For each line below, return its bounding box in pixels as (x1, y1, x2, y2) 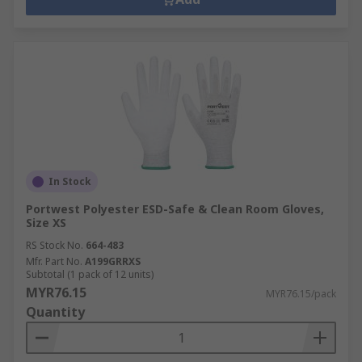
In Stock (48, 175, 91, 188)
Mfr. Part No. (26, 255, 82, 268)
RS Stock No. (26, 238, 83, 252)
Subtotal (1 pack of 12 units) (26, 267, 154, 281)
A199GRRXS (85, 255, 141, 268)
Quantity (26, 303, 85, 321)
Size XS (26, 215, 66, 230)
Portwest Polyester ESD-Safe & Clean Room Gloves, (26, 201, 324, 217)
